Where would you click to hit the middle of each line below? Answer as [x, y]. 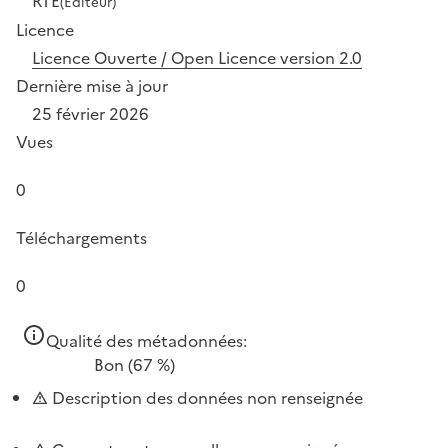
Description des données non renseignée [205, 397]
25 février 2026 [90, 113]
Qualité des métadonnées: [146, 340]
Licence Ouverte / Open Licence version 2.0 [197, 57]
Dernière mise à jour [92, 85]
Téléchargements [81, 237]
